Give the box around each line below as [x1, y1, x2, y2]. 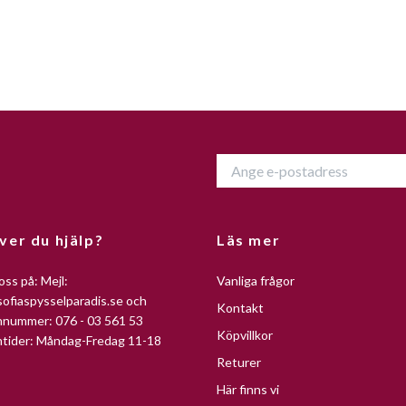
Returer [217, 354, 261, 371]
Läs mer [217, 231, 281, 249]
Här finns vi [217, 382, 279, 398]
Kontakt [217, 300, 264, 316]
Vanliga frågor [217, 273, 295, 289]
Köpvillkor [217, 327, 273, 343]
